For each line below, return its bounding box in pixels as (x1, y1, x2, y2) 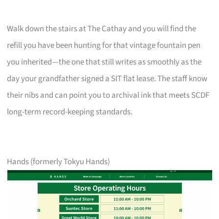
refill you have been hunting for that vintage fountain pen (7, 39, 201, 51)
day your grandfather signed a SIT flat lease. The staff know (7, 72, 208, 85)
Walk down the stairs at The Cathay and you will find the (7, 22, 197, 35)
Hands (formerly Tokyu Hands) (7, 155, 110, 168)
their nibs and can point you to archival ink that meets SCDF (7, 89, 210, 101)
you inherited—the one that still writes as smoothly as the (7, 56, 202, 68)
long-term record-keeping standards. (7, 106, 133, 118)
